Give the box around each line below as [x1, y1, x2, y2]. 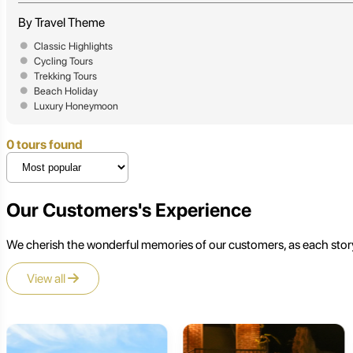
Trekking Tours [34, 69, 97, 82]
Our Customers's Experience [6, 198, 251, 221]
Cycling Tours [34, 54, 93, 67]
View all [27, 270, 68, 286]
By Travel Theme [18, 14, 105, 30]
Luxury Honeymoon [34, 99, 118, 112]
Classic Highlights [34, 39, 113, 52]
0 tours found [6, 136, 83, 152]
